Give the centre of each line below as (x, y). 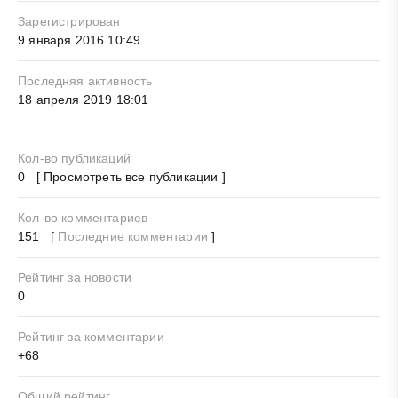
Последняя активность (85, 81)
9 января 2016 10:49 (80, 40)
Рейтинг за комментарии (91, 337)
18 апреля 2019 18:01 (84, 100)
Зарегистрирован (69, 22)
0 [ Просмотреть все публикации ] (122, 177)
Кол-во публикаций (74, 159)
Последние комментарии (133, 237)
